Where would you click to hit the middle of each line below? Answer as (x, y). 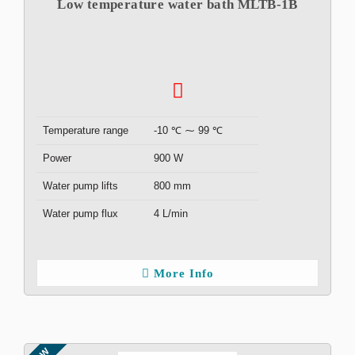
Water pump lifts (80, 186)
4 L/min (171, 214)
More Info (183, 273)
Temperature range (86, 130)
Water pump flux (80, 214)
